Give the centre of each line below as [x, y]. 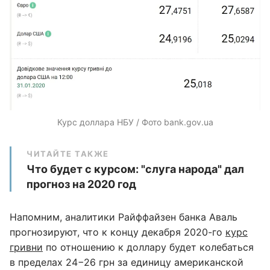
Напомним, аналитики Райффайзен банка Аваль [124, 217]
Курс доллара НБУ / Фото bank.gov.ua [135, 122]
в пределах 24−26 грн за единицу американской [127, 262]
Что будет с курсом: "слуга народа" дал [135, 169]
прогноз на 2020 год [81, 184]
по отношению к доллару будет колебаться [148, 247]
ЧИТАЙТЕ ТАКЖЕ [68, 153]
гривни [26, 247]
